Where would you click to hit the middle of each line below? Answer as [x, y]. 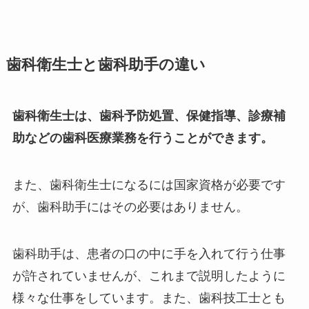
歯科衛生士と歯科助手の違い [106, 65]
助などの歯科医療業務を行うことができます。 [142, 138]
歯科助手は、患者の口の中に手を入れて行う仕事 [149, 253]
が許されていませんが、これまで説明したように [149, 276]
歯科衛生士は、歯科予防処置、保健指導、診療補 [149, 116]
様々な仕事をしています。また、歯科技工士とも [149, 298]
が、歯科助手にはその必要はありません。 [130, 207]
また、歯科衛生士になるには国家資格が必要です [149, 185]
